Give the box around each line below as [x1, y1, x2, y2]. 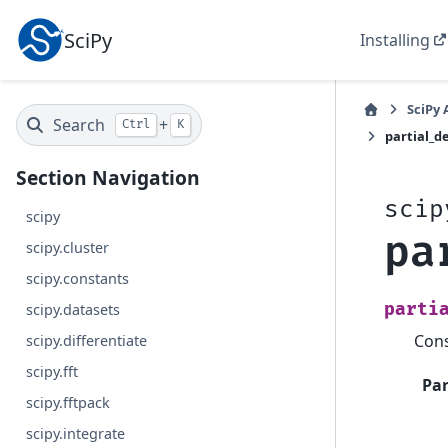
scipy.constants [26, 269, 130, 288]
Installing [360, 28, 430, 51]
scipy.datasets [26, 300, 121, 319]
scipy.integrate [26, 424, 126, 443]
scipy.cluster [26, 238, 110, 257]
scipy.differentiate [26, 331, 148, 350]
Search [53, 114, 105, 136]
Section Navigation [16, 164, 200, 191]
